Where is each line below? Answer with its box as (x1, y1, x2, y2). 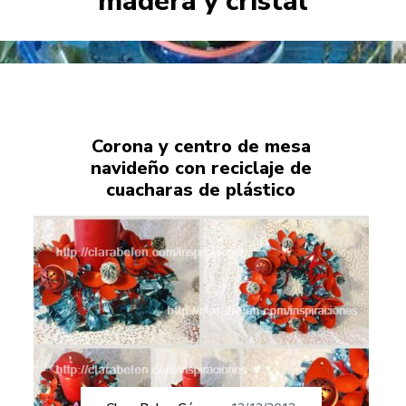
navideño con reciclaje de (90, 156, 312, 181)
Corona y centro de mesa (91, 134, 311, 159)
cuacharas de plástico (106, 178, 296, 203)
